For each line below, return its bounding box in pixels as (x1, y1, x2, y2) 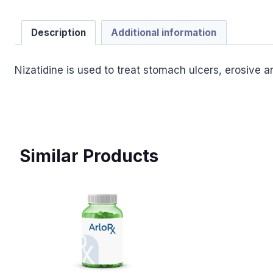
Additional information (111, 26, 217, 38)
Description (30, 26, 86, 38)
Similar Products (19, 145, 158, 166)
